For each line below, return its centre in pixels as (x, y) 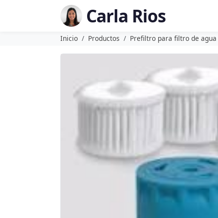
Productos (104, 38)
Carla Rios (126, 16)
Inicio (69, 38)
